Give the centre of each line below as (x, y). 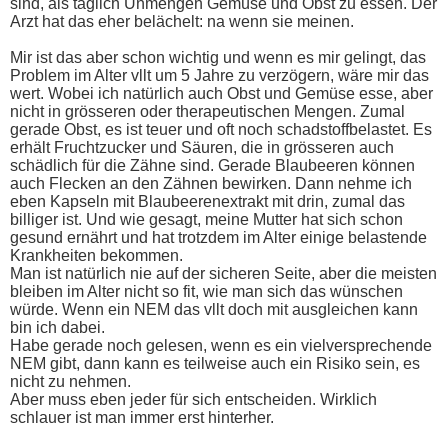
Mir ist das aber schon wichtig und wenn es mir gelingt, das (218, 57)
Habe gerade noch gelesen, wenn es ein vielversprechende (221, 345)
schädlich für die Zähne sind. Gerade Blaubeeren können (212, 165)
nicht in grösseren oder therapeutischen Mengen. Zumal (207, 111)
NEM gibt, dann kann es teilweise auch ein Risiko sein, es (215, 363)
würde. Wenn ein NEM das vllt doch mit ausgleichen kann (214, 309)
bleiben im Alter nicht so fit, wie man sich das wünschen (206, 291)
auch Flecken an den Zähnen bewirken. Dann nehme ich (211, 183)
